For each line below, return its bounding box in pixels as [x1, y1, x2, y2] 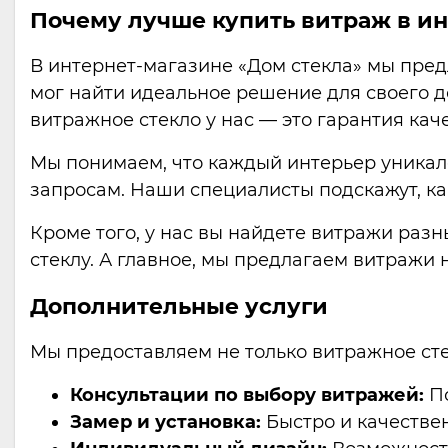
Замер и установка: [70, 411, 261, 433]
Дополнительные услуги [30, 293, 328, 320]
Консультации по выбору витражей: [70, 384, 424, 406]
